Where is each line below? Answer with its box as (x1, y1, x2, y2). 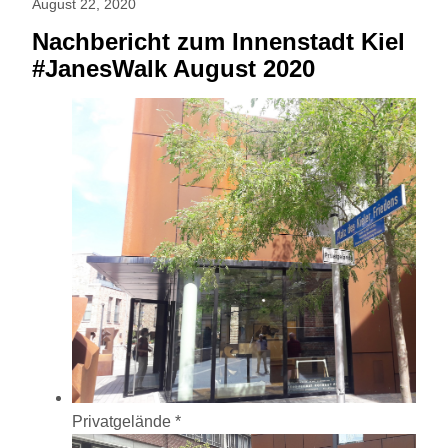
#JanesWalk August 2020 (32, 55, 315, 83)
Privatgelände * (72, 413, 181, 431)
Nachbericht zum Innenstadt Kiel (32, 28, 405, 56)
